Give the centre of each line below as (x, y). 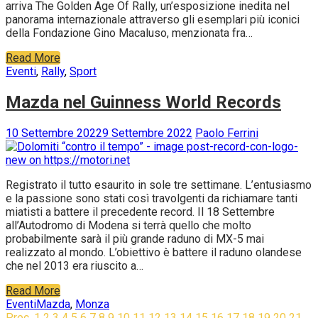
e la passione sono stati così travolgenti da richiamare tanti (152, 198)
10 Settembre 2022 (54, 133)
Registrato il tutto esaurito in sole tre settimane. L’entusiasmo (159, 185)
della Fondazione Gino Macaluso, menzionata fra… (129, 33)
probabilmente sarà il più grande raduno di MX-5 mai (135, 238)
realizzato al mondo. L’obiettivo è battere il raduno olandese (154, 252)
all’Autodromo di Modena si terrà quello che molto (128, 225)
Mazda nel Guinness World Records (143, 102)
